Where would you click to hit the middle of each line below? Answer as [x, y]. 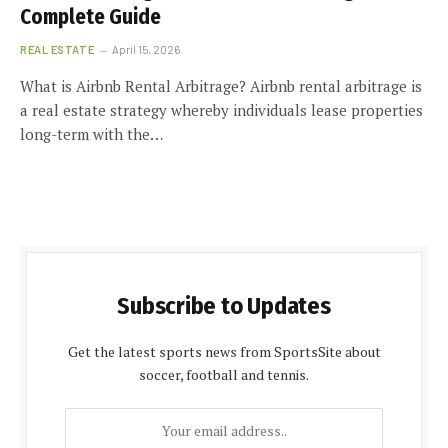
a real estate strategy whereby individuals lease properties [221, 110]
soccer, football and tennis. [224, 374]
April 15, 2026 [146, 49]
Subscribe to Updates [224, 306]
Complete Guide [90, 17]
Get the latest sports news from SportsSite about [224, 351]
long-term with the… [91, 134]
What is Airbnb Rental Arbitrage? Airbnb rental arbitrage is [221, 86]
